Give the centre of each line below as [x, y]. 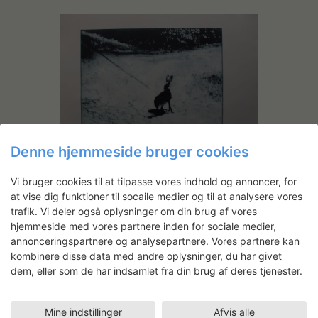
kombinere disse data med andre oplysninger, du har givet [146, 256]
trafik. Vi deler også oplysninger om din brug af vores [134, 211]
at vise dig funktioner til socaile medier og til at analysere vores [157, 196]
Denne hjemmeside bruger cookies [130, 152]
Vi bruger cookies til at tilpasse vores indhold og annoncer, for [154, 181]
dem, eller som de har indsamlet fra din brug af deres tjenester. [157, 271]
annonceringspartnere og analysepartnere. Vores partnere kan [155, 241]
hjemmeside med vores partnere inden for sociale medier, [143, 226]
